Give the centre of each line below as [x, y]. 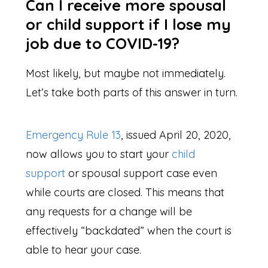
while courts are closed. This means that [125, 193]
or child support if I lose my [129, 24]
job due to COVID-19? [103, 43]
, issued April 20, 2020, [176, 135]
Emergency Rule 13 [74, 135]
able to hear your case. [85, 250]
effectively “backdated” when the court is [129, 231]
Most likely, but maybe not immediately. [126, 74]
